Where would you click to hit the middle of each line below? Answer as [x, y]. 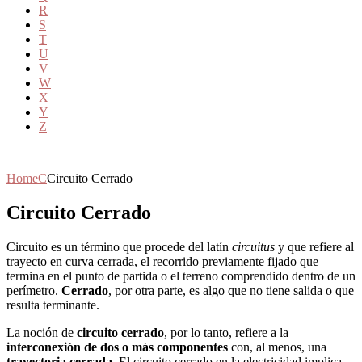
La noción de [42, 332]
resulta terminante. [53, 305]
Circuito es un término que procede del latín [119, 246]
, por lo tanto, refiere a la [226, 332]
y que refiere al [314, 246]
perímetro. [34, 290]
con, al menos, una [277, 347]
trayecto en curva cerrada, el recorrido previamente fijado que [162, 261]
